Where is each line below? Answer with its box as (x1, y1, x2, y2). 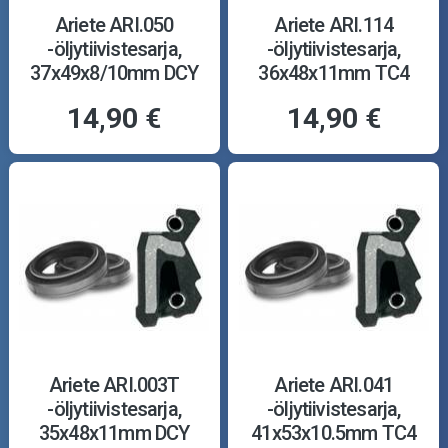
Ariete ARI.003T (48, 373, 180, 398)
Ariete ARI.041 (274, 373, 394, 398)
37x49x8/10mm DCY (30, 60, 199, 85)
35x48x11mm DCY (38, 421, 190, 446)
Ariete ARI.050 (54, 12, 174, 37)
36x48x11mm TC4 (258, 60, 410, 85)
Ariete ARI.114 (274, 12, 394, 37)
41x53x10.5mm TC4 (251, 421, 417, 446)
